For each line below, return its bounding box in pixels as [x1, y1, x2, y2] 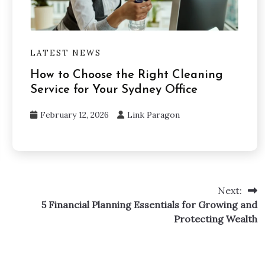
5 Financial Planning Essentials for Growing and [41, 199, 257, 211]
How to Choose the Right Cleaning [30, 69, 223, 82]
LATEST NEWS [30, 48, 101, 59]
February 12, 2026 [40, 109, 109, 121]
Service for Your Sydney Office [30, 84, 198, 96]
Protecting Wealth [173, 213, 257, 225]
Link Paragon [127, 109, 180, 121]
